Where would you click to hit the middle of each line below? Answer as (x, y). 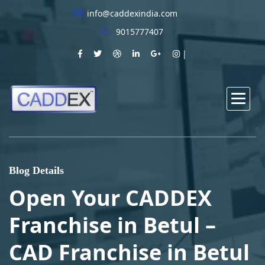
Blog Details (36, 170)
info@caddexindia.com (131, 13)
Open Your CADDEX (110, 198)
